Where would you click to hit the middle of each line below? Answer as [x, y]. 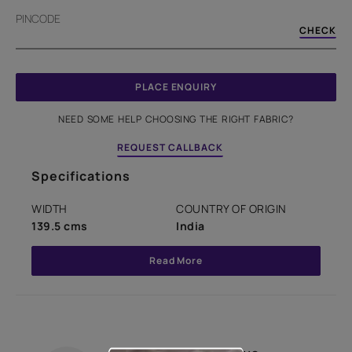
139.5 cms [60, 226]
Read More [176, 261]
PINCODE [38, 19]
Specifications [81, 176]
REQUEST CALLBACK [170, 148]
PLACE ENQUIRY [176, 87]
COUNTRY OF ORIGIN [231, 209]
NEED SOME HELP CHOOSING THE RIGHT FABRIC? [176, 119]
